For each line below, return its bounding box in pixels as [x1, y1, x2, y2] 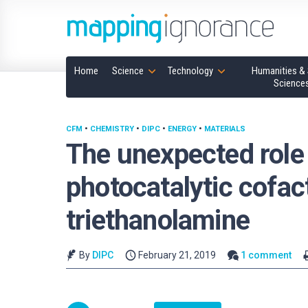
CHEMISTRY [90, 124, 134, 133]
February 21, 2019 [138, 250, 217, 261]
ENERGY [168, 124, 197, 133]
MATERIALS [204, 124, 245, 133]
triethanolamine [66, 204, 250, 236]
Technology [168, 65, 213, 77]
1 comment [241, 250, 292, 261]
